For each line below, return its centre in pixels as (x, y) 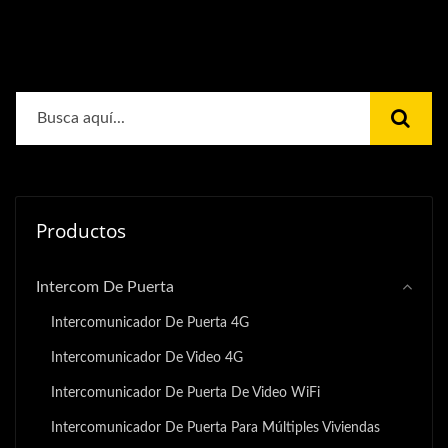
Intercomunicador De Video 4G (147, 358)
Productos (81, 231)
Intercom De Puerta (105, 287)
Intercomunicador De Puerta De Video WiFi (185, 393)
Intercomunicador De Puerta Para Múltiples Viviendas (215, 428)
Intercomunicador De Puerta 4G (150, 323)
